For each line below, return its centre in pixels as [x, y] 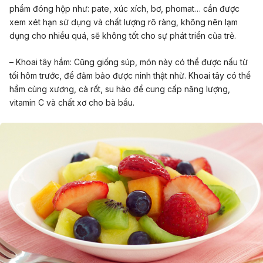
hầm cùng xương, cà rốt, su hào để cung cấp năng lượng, [120, 89]
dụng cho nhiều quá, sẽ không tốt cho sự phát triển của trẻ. [123, 35]
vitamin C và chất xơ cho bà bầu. [72, 103]
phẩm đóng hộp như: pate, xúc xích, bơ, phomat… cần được [124, 8]
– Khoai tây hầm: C [45, 62]
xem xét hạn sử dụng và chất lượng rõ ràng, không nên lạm [124, 22]
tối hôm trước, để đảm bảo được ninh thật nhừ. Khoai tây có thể [130, 76]
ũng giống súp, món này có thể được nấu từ [164, 62]
